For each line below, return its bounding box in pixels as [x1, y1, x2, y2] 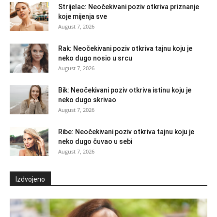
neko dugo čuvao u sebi [58, 137, 132, 145]
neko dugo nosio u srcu [58, 54, 132, 62]
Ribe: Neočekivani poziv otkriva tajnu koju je [58, 127, 194, 136]
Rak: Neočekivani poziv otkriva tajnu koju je [58, 44, 192, 52]
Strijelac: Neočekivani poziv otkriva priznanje [58, 2, 199, 11]
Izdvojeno [15, 175, 45, 183]
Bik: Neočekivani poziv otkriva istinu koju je [58, 86, 191, 94]
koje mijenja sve [58, 12, 107, 20]
